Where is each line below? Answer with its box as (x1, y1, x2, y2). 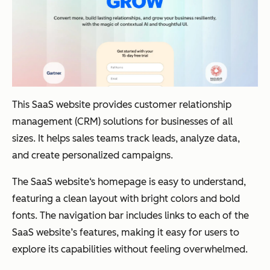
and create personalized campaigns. (12, 149, 173, 161)
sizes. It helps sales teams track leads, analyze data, (12, 132, 240, 144)
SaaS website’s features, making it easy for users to (12, 226, 239, 238)
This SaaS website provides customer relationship (12, 98, 231, 110)
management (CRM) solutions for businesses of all (12, 115, 233, 127)
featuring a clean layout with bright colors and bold (12, 192, 240, 204)
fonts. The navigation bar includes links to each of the (12, 209, 249, 221)
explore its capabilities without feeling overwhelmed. (12, 243, 248, 255)
